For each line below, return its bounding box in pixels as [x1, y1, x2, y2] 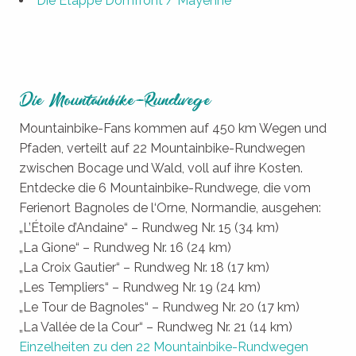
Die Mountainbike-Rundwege [19, 93, 211, 110]
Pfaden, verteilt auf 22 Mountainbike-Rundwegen [19, 141, 305, 157]
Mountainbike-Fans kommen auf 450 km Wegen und [19, 121, 327, 137]
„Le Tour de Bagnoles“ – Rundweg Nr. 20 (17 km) [19, 300, 300, 315]
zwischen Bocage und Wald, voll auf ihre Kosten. [19, 161, 303, 176]
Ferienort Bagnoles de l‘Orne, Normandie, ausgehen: [19, 200, 321, 216]
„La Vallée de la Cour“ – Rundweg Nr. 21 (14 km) [19, 319, 292, 335]
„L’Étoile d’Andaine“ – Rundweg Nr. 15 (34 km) [19, 220, 279, 236]
